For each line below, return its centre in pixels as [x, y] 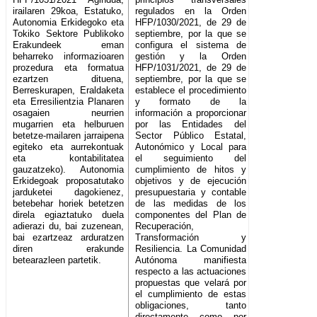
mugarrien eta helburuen [69, 125]
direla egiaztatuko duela [69, 215]
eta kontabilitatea [69, 158]
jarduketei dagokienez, [69, 192]
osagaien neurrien [69, 113]
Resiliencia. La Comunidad [191, 249]
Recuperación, [165, 226]
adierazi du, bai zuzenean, [69, 226]
